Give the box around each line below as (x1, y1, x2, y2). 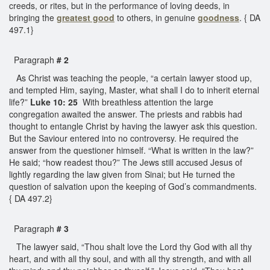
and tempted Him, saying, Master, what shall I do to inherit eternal (9, 83, 259, 96)
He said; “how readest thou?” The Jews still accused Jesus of (9, 155, 242, 168)
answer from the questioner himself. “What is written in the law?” (9, 143, 254, 156)
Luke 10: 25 (30, 95, 78, 108)
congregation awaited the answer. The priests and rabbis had (9, 107, 242, 120)
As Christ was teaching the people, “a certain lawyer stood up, (9, 71, 252, 84)
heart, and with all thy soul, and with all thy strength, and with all (9, 252, 251, 265)
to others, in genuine (115, 11, 198, 24)
